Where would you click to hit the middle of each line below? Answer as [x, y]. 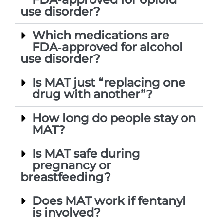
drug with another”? [92, 94]
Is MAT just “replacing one [109, 83]
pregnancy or [72, 165]
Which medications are [101, 36]
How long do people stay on [114, 118]
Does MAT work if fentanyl [109, 201]
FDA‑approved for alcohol [107, 47]
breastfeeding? [66, 177]
